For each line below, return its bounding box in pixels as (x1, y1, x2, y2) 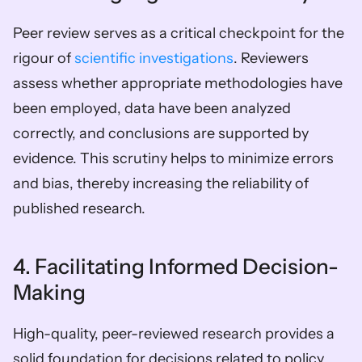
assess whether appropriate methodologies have (13, 74, 343, 92)
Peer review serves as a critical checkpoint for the (13, 23, 344, 42)
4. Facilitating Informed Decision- (13, 253, 339, 280)
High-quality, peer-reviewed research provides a (13, 324, 335, 343)
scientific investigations (74, 48, 234, 67)
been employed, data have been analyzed (13, 99, 291, 117)
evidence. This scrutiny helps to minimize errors (13, 149, 334, 167)
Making (13, 279, 86, 305)
